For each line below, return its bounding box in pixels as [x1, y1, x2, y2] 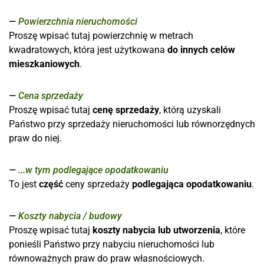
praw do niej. [9, 133, 62, 144]
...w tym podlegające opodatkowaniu [18, 164, 169, 176]
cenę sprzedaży [93, 104, 159, 115]
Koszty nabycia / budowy [18, 210, 122, 222]
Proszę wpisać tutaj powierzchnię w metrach [9, 30, 193, 41]
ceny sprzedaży [63, 179, 132, 190]
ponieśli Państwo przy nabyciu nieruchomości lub [9, 239, 214, 250]
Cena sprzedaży [18, 90, 83, 101]
